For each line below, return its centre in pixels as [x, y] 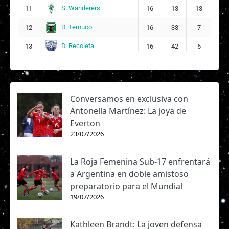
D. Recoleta [77, 46]
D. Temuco [76, 27]
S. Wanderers [81, 8]
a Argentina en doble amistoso [129, 174]
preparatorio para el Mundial [126, 186]
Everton [85, 123]
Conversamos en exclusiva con [129, 99]
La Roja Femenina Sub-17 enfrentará [140, 162]
